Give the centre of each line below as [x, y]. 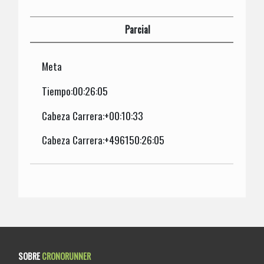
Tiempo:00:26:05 [75, 90]
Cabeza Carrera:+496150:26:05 [103, 140]
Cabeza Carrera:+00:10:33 [93, 115]
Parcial [138, 29]
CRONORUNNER [67, 256]
